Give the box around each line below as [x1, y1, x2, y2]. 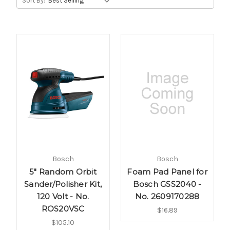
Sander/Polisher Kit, [24, 179, 102, 189]
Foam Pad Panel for [127, 166, 207, 177]
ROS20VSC [41, 203, 85, 214]
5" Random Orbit [29, 166, 97, 177]
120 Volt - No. [36, 191, 89, 201]
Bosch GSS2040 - [132, 179, 202, 189]
